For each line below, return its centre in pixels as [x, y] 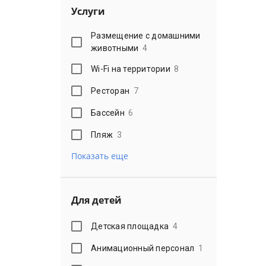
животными [115, 48]
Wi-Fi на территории [131, 69]
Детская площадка [130, 226]
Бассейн [108, 113]
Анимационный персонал [143, 248]
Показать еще [100, 156]
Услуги [88, 11]
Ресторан [110, 91]
